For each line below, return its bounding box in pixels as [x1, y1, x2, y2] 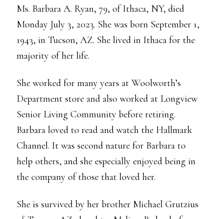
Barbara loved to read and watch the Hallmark [17, 124, 192, 136]
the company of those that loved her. [17, 171, 155, 183]
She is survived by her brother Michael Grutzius [17, 198, 198, 210]
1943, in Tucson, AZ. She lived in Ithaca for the [17, 34, 195, 46]
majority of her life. [17, 50, 89, 62]
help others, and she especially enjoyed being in [17, 155, 196, 167]
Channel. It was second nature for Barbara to [17, 140, 186, 152]
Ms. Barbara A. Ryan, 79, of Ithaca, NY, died [17, 3, 184, 15]
